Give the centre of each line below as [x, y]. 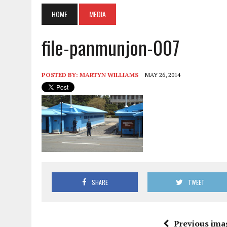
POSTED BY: [61, 74]
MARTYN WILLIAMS [109, 74]
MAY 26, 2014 [163, 74]
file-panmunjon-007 [111, 47]
